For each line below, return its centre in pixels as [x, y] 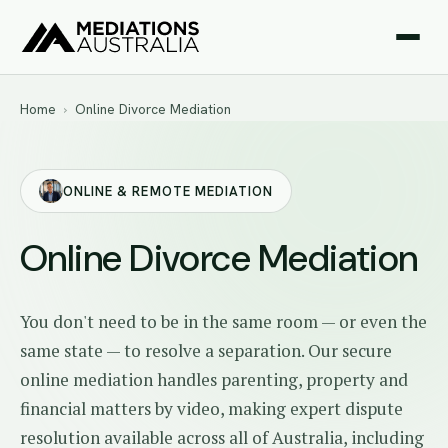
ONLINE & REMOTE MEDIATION [168, 191]
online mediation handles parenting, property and [214, 379]
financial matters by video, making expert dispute [211, 408]
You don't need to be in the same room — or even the [223, 321]
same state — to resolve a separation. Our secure [206, 350]
